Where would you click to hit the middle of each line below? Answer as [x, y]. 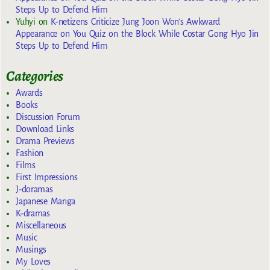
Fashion [30, 153]
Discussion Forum [48, 117]
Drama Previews [46, 141]
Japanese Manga [46, 201]
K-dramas [33, 213]
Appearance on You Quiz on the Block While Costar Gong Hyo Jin [137, 34]
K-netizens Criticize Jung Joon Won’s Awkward [136, 22]
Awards [29, 93]
